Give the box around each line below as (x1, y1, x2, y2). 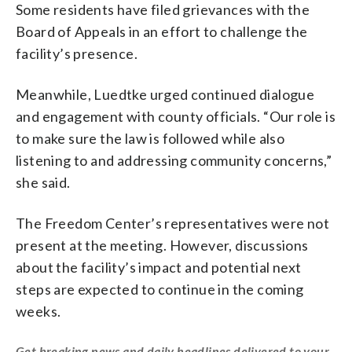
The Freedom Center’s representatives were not (16, 214, 329, 232)
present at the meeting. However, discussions (16, 236, 309, 254)
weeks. (16, 302, 61, 320)
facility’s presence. (16, 44, 137, 62)
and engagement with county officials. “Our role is (16, 107, 335, 125)
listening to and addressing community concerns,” (16, 151, 332, 169)
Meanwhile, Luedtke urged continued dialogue (16, 85, 315, 103)
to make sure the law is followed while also (16, 129, 285, 147)
